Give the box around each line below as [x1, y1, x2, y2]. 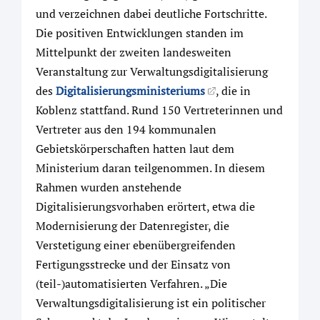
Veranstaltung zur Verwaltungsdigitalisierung [36, 63, 268, 79]
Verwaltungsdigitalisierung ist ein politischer [36, 294, 266, 311]
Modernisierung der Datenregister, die [36, 217, 229, 234]
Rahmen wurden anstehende [36, 179, 181, 195]
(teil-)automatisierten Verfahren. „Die [36, 275, 227, 291]
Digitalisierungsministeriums [56, 82, 205, 99]
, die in [216, 82, 251, 99]
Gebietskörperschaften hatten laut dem [36, 140, 234, 156]
